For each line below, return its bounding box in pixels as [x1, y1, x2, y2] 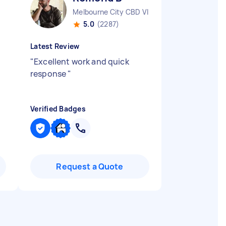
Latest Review [30, 41, 80, 51]
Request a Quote [56, 161, 124, 172]
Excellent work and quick [34, 56, 129, 67]
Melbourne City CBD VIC [73, 7, 154, 17]
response [30, 68, 68, 79]
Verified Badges [30, 104, 86, 114]
